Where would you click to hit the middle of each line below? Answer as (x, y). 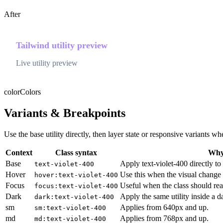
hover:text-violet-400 (76, 175)
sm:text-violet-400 (70, 208)
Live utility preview (47, 63)
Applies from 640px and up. (164, 207)
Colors (30, 92)
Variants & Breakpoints (65, 113)
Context (19, 152)
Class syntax (76, 152)
